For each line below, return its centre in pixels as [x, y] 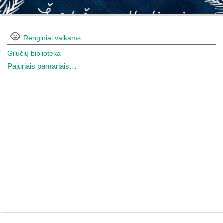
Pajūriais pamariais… [42, 66]
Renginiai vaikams [52, 38]
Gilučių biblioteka [34, 53]
